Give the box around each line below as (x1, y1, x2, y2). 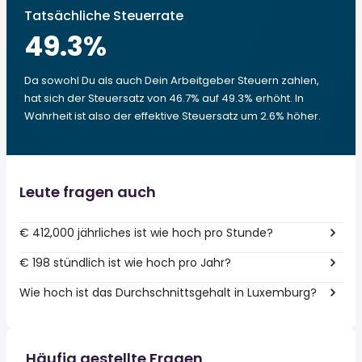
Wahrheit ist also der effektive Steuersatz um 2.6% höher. (24, 108, 321, 124)
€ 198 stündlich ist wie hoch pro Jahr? (19, 254, 231, 271)
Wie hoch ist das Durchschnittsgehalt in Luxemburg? (19, 284, 317, 301)
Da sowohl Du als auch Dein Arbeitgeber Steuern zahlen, (24, 73, 319, 88)
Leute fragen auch (19, 182, 156, 202)
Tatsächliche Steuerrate (24, 6, 183, 25)
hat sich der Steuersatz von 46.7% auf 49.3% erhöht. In (24, 90, 304, 106)
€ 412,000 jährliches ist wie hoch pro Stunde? (19, 224, 273, 241)
